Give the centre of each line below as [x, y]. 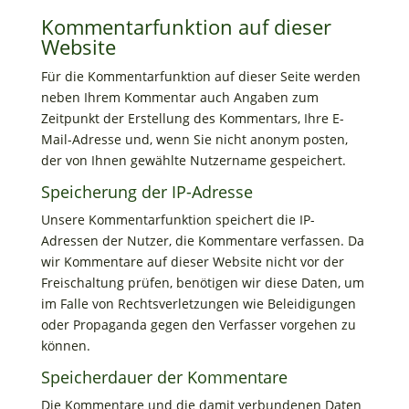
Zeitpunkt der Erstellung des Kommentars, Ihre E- [192, 118]
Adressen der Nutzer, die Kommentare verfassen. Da [202, 241]
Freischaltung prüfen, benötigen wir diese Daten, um [202, 283]
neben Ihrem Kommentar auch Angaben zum [179, 97]
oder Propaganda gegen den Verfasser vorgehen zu [198, 325]
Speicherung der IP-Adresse [147, 192]
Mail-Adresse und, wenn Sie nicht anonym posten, [194, 139]
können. [65, 346]
